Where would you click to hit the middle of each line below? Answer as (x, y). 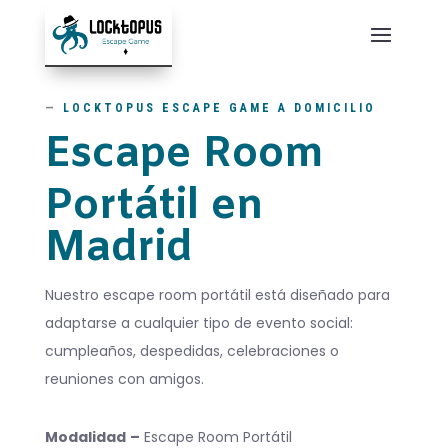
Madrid (118, 249)
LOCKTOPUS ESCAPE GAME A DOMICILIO (216, 108)
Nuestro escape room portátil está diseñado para (217, 295)
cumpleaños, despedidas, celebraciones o (191, 351)
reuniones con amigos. (124, 379)
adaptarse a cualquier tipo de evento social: (198, 323)
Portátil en (154, 207)
